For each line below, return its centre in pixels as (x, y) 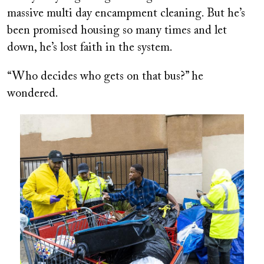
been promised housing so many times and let (117, 31)
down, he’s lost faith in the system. (90, 48)
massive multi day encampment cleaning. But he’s (126, 14)
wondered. (33, 94)
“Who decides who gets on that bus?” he (105, 77)
